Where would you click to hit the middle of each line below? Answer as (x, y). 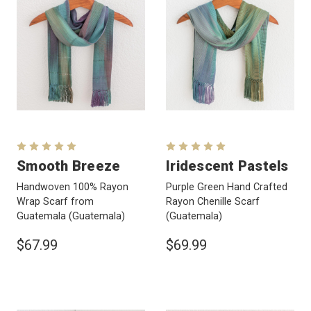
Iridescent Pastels (227, 166)
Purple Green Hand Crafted (227, 187)
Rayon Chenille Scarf (213, 202)
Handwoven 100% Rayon (73, 187)
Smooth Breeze (69, 166)
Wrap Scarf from (55, 202)
